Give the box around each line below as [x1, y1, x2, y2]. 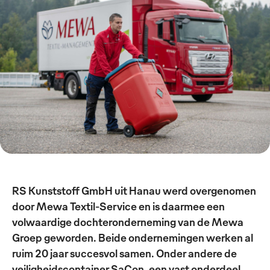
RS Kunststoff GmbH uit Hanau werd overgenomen [12, 183, 256, 197]
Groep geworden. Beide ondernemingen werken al [12, 230, 253, 244]
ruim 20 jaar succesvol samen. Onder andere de [12, 245, 237, 260]
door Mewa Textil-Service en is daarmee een [12, 198, 225, 213]
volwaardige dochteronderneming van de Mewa [12, 214, 243, 228]
